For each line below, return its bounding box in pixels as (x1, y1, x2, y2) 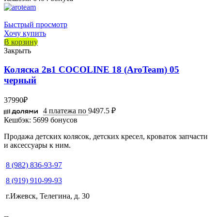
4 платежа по (43, 107, 88, 115)
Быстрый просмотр (4, 20, 67, 29)
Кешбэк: (4, 116, 31, 124)
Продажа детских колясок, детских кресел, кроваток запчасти (4, 132, 208, 141)
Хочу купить (4, 29, 46, 37)
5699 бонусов (31, 116, 77, 124)
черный (4, 75, 36, 85)
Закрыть (4, 46, 31, 55)
